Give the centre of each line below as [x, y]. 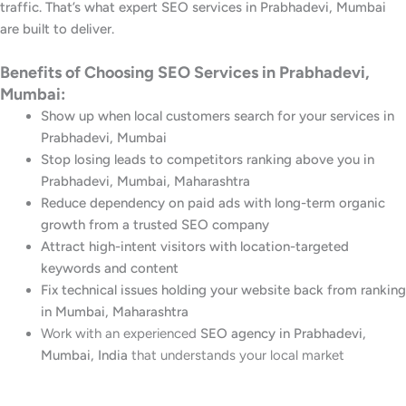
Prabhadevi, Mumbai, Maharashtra [145, 182]
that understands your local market [236, 356]
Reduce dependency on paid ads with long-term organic [213, 203]
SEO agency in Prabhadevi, [283, 334]
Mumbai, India [84, 356]
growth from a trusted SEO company [155, 225]
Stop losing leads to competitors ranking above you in [208, 160]
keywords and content [110, 269]
